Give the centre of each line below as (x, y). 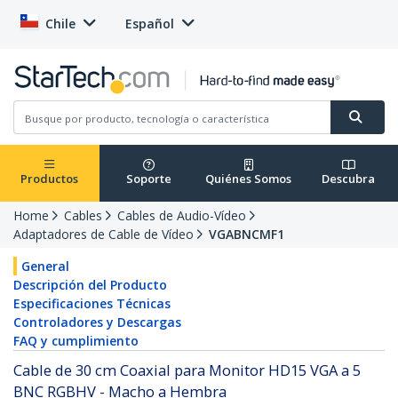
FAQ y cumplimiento (76, 341)
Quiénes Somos (249, 179)
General (45, 267)
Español (150, 24)
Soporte (149, 179)
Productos (50, 179)
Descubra (349, 179)
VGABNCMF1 (247, 235)
